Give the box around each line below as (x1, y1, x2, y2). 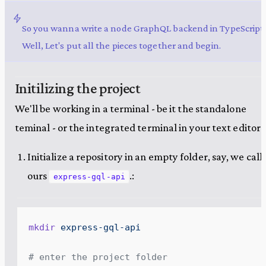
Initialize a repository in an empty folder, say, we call (27, 150, 262, 163)
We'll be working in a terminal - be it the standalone (14, 102, 246, 115)
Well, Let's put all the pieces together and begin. (21, 39, 221, 51)
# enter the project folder (28, 251, 167, 262)
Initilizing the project (14, 80, 141, 97)
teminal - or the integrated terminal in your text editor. (14, 121, 264, 134)
